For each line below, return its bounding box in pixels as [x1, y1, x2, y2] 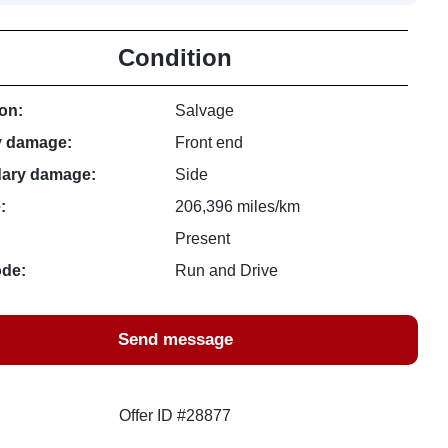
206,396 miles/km [175, 198, 301, 215]
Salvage [175, 102, 235, 119]
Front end [175, 134, 244, 151]
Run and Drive [175, 262, 279, 279]
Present [175, 230, 231, 247]
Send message [117, 330, 233, 349]
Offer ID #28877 [119, 407, 232, 424]
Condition [118, 44, 233, 71]
